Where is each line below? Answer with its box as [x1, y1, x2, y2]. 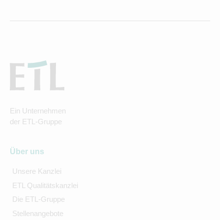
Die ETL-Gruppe [12, 195, 65, 204]
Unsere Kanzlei [12, 167, 61, 176]
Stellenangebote [12, 209, 63, 218]
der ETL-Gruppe [10, 117, 62, 126]
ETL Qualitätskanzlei [12, 181, 78, 190]
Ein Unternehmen [10, 107, 66, 115]
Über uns [10, 147, 44, 156]
